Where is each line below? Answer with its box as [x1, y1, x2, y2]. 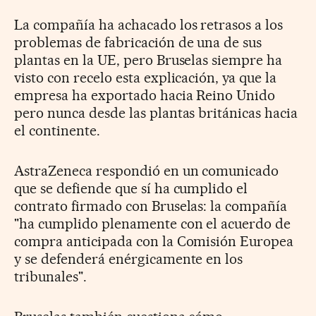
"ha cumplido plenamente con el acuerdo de [14, 214, 291, 232]
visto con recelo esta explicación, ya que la [14, 68, 277, 86]
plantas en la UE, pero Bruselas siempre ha [14, 51, 283, 68]
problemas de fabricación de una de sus [14, 33, 262, 51]
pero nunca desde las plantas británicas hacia [14, 104, 298, 121]
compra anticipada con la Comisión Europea [14, 232, 294, 250]
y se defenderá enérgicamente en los [14, 250, 243, 267]
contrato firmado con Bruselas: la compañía [14, 197, 288, 214]
